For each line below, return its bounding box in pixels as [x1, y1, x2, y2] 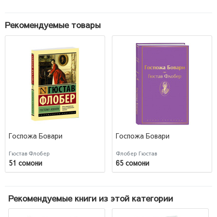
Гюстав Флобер [9, 149, 50, 157]
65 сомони [116, 158, 149, 168]
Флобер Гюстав [116, 149, 157, 157]
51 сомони [9, 158, 42, 168]
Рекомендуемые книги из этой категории [8, 192, 173, 204]
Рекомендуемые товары [5, 19, 101, 31]
